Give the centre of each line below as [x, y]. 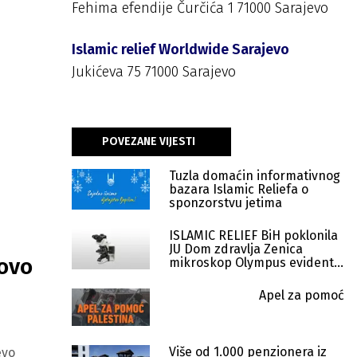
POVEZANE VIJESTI [149, 141]
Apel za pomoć [302, 295]
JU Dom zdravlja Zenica [236, 249]
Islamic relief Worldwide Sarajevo [180, 49]
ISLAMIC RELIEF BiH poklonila [253, 235]
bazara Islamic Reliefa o [239, 189]
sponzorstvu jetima [226, 203]
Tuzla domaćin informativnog [255, 176]
